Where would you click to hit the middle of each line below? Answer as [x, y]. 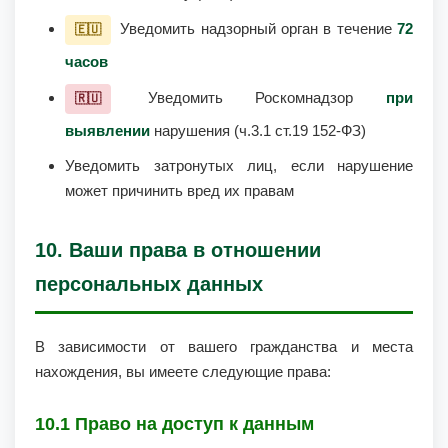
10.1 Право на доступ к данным [174, 424]
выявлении [107, 130]
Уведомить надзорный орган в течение [256, 28]
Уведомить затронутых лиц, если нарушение [239, 165]
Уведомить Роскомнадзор [250, 97]
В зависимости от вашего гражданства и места [224, 346]
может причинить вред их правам [179, 190]
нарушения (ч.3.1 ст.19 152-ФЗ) [258, 130]
